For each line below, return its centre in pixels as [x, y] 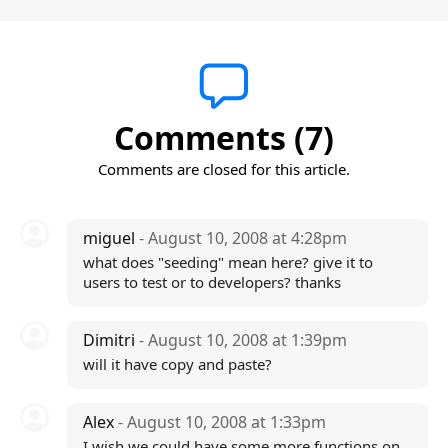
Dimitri [110, 340]
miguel [110, 238]
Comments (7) [224, 137]
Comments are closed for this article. [224, 169]
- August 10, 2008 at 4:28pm [242, 238]
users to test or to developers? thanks [211, 282]
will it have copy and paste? [177, 364]
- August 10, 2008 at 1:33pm [221, 422]
